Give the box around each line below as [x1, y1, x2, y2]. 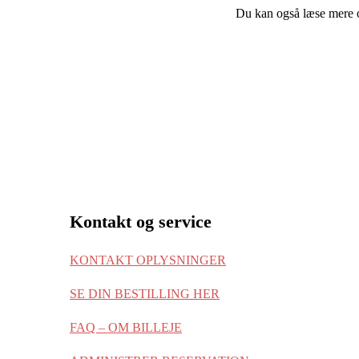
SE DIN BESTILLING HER [70, 287, 220, 301]
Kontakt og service [70, 212, 212, 232]
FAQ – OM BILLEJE [70, 321, 182, 335]
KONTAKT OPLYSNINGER [70, 253, 226, 268]
